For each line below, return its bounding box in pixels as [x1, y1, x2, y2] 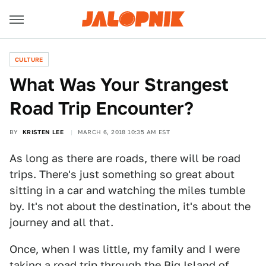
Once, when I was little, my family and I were [9, 243, 240, 255]
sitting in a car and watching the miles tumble [9, 184, 245, 197]
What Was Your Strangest [9, 74, 229, 95]
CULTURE [15, 56, 43, 63]
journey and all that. [9, 216, 113, 229]
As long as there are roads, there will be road [9, 152, 240, 164]
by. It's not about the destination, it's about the [9, 200, 251, 213]
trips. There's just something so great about [9, 168, 235, 180]
